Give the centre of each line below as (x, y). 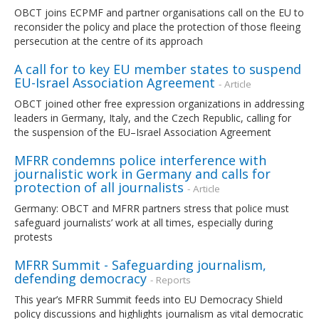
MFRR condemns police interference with (140, 160)
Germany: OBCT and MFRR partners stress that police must (152, 208)
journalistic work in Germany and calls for (142, 173)
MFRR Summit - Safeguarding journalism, (140, 265)
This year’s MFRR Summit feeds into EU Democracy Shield (148, 299)
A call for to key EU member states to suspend (158, 69)
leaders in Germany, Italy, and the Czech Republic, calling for (153, 117)
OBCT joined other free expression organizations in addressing (159, 103)
